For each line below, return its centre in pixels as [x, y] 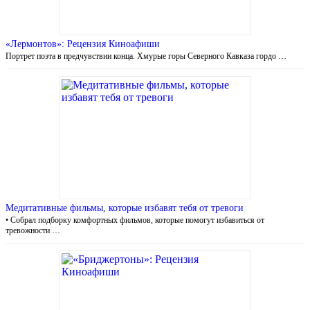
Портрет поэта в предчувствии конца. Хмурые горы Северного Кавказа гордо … [146, 56]
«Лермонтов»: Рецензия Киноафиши [83, 44]
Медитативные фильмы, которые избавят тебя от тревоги [125, 208]
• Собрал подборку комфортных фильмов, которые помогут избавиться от [135, 220]
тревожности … [33, 230]
